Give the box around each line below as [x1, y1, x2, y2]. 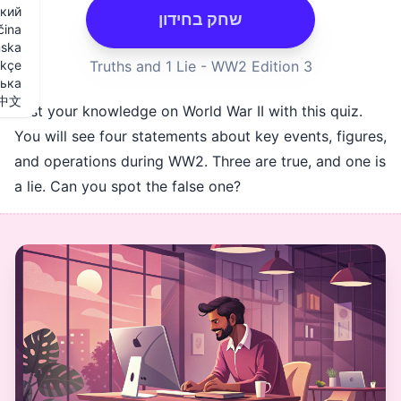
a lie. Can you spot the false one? [161, 177, 388, 195]
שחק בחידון [305, 10, 389, 29]
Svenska [118, 39, 168, 55]
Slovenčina [105, 21, 168, 37]
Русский [117, 4, 168, 19]
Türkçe [128, 57, 168, 73]
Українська [100, 75, 168, 90]
